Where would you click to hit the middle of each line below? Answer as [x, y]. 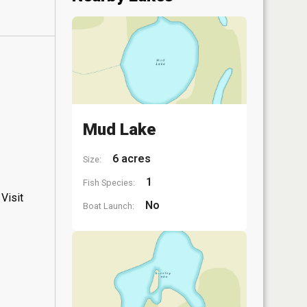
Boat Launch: [109, 206]
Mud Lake [119, 129]
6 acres [130, 158]
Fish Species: [109, 182]
